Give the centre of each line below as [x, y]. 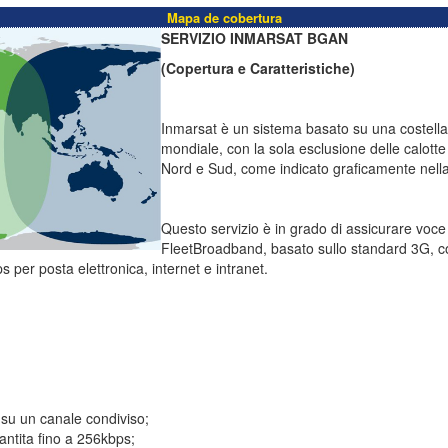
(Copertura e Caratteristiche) [258, 68]
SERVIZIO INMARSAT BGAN [254, 38]
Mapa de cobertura [224, 17]
